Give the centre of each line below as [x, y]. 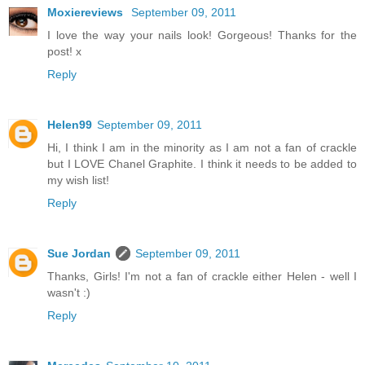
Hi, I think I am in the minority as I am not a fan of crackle [202, 148]
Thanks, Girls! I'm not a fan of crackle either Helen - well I [202, 277]
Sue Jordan [79, 254]
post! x [64, 52]
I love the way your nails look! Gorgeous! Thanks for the [202, 35]
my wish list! [78, 180]
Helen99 [70, 125]
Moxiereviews [87, 13]
